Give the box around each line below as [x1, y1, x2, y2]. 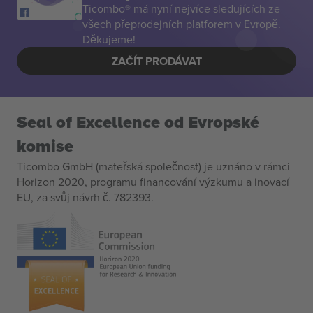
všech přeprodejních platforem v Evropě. [82, 16, 281, 31]
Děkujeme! [82, 31, 136, 47]
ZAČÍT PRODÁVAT [111, 52, 202, 69]
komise [17, 136, 73, 156]
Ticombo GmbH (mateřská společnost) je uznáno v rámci [17, 159, 290, 174]
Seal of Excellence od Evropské [17, 112, 259, 133]
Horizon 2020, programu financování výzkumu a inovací [17, 174, 289, 189]
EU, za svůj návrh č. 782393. [17, 189, 154, 205]
